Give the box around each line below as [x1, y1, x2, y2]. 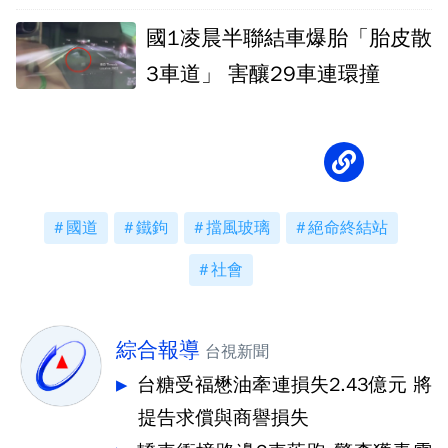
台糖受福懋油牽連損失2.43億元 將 [137, 372, 432, 397]
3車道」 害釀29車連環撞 [146, 60, 380, 87]
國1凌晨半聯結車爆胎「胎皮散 [146, 24, 432, 51]
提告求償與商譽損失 [138, 405, 309, 430]
